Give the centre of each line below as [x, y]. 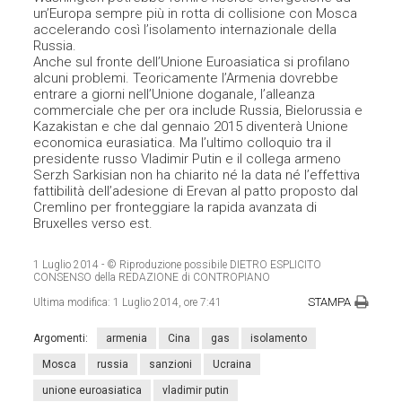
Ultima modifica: [74, 302]
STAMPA [329, 301]
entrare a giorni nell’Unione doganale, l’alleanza [175, 94]
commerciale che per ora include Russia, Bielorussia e [198, 110]
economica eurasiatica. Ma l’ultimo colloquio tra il [183, 142]
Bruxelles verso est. [93, 223]
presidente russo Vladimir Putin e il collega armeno [188, 158]
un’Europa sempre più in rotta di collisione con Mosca [196, 13]
